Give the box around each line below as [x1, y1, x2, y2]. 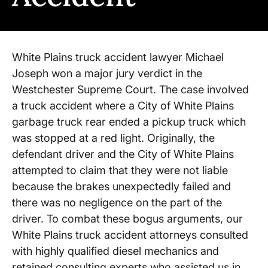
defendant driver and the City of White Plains [12, 148, 234, 161]
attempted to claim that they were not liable [12, 164, 228, 177]
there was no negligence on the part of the [12, 196, 222, 209]
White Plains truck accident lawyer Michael [12, 51, 224, 64]
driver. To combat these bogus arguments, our [12, 212, 243, 226]
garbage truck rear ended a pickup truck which [12, 115, 246, 129]
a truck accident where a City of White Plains [12, 99, 234, 112]
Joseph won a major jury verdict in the [12, 67, 202, 80]
